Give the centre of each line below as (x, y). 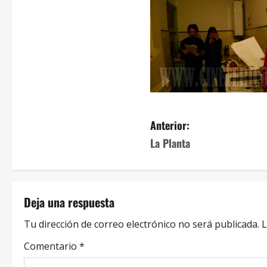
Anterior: (170, 125)
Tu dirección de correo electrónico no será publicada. (142, 224)
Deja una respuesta (69, 202)
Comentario (52, 246)
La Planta (170, 143)
